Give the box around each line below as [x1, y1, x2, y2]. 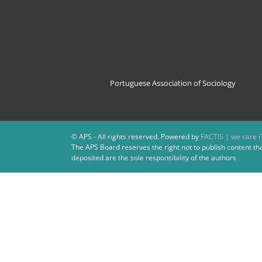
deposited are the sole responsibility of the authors [71, 153, 236, 163]
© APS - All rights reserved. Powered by [71, 132, 201, 142]
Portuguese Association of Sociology [109, 78, 236, 88]
